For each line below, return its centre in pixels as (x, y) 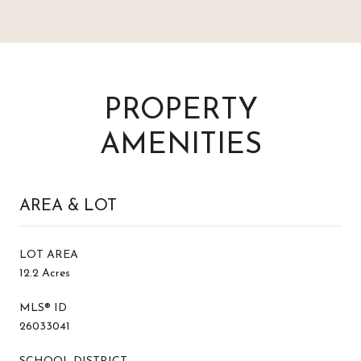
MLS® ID (43, 308)
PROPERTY (180, 111)
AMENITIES (180, 145)
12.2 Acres (45, 273)
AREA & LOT (68, 206)
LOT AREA (49, 255)
